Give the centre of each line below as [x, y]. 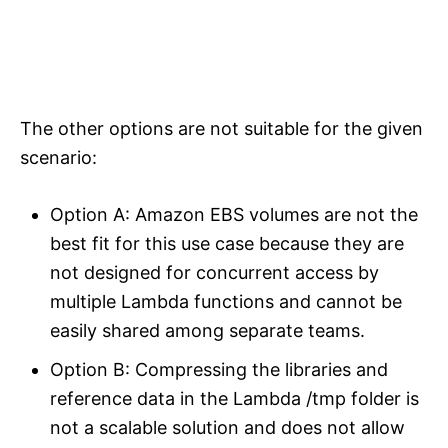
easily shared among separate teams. [207, 331]
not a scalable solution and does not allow [227, 428]
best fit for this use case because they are [227, 244]
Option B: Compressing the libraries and [219, 370]
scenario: [58, 158]
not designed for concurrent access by [214, 273]
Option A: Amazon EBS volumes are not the [234, 215]
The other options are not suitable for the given [221, 129]
